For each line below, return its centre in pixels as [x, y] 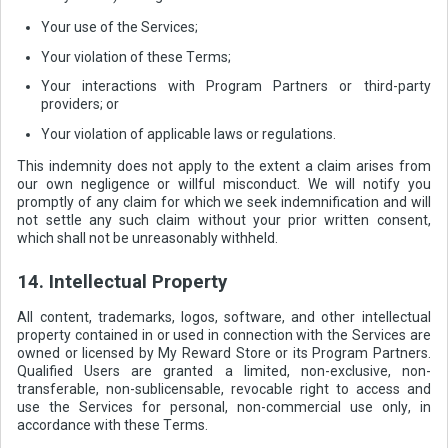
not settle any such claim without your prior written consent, [224, 220]
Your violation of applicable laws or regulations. [188, 134]
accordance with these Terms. [113, 425]
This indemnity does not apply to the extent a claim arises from [224, 166]
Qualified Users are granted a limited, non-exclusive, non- [224, 371]
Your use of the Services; [119, 27]
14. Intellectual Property [122, 282]
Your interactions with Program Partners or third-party [235, 86]
